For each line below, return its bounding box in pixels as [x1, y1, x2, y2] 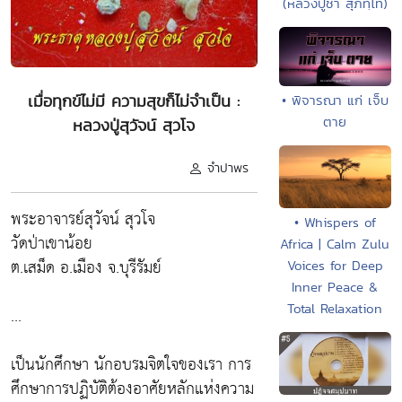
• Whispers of [293, 212, 376, 232]
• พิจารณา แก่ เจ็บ [281, 90, 389, 109]
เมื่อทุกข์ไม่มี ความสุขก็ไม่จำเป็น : [28, 89, 240, 112]
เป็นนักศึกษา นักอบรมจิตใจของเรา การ [11, 349, 251, 380]
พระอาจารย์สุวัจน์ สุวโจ [11, 204, 155, 234]
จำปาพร [206, 158, 249, 177]
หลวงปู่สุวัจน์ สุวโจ [73, 113, 196, 136]
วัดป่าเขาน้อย [11, 228, 92, 258]
